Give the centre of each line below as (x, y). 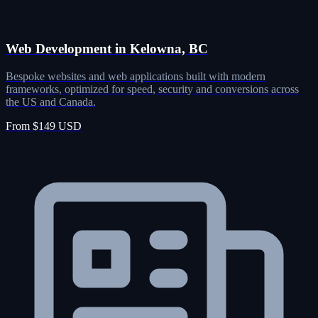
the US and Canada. (51, 102)
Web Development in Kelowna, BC (107, 49)
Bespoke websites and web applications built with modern (136, 77)
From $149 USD (44, 126)
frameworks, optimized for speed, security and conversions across (152, 89)
